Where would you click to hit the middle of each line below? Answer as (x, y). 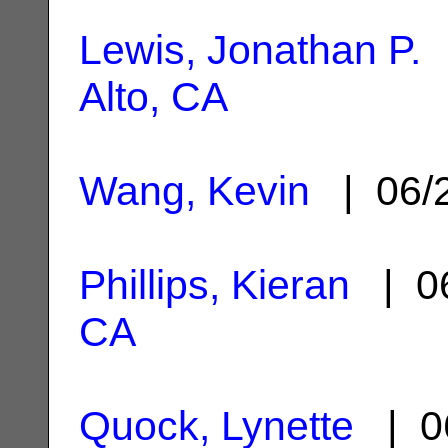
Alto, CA (153, 96)
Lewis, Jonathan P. (250, 49)
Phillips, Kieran (214, 284)
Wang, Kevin (194, 190)
